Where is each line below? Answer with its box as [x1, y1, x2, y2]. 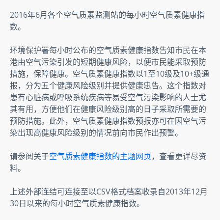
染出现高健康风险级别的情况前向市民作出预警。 [10, 127, 183, 138]
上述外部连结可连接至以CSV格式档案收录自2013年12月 [10, 186, 208, 197]
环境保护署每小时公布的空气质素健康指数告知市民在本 [10, 44, 206, 55]
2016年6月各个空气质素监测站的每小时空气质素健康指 [10, 9, 205, 20]
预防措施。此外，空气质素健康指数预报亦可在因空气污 [10, 115, 206, 126]
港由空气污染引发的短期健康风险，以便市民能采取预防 [10, 56, 206, 67]
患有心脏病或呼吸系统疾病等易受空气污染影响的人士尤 [10, 91, 206, 103]
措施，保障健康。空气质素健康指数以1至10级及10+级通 [10, 68, 209, 79]
